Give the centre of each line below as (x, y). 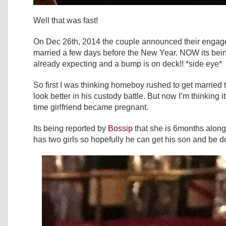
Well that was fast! (66, 20)
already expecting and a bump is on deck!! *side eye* (128, 64)
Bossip (120, 128)
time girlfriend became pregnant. (91, 107)
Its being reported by (71, 128)
